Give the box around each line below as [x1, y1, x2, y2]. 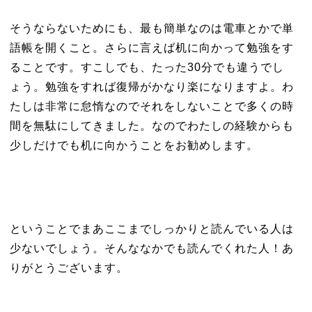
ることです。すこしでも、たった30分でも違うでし [9, 61, 284, 73]
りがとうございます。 [9, 262, 128, 274]
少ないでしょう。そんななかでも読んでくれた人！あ [9, 242, 294, 254]
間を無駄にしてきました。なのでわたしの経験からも [9, 120, 294, 132]
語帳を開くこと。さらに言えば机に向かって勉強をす [9, 42, 294, 54]
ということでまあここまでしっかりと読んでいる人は [9, 223, 294, 235]
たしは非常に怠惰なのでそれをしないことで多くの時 [9, 100, 294, 112]
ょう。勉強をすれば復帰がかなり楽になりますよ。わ [9, 81, 294, 93]
